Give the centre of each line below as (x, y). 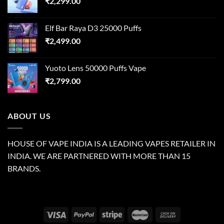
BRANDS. (24, 168)
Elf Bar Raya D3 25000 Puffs (93, 28)
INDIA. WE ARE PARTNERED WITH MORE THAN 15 (99, 155)
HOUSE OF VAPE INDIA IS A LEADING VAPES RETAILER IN (111, 143)
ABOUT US (29, 116)
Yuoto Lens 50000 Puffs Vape (95, 68)
